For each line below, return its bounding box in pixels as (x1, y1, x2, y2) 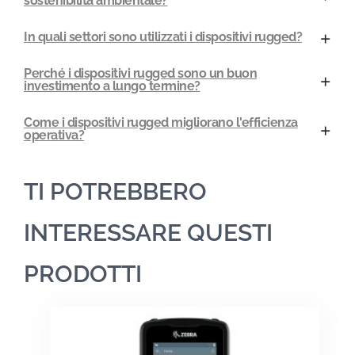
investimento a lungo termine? (24, 78, 200, 94)
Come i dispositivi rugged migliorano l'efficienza (24, 114, 298, 130)
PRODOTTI (24, 259, 142, 288)
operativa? (24, 127, 84, 143)
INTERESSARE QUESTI (24, 218, 273, 246)
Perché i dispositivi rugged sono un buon (24, 65, 257, 81)
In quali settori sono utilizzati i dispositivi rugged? (24, 29, 302, 44)
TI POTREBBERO (24, 177, 207, 205)
